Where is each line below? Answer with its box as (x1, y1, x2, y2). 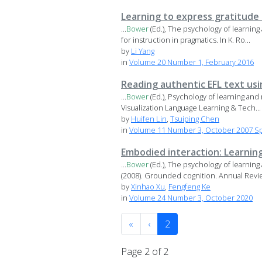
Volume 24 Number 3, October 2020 (129, 192, 253, 204)
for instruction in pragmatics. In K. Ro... (121, 35, 250, 46)
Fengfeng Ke (168, 181, 211, 192)
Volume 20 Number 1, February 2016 (129, 57, 254, 68)
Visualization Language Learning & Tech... (121, 102, 261, 113)
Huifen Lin (131, 113, 167, 125)
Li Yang (131, 46, 154, 57)
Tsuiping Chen (170, 113, 219, 125)
